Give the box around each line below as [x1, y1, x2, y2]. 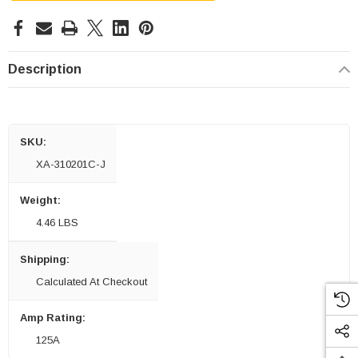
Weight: [20, 194, 61, 207]
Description [8, 62, 82, 77]
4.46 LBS [36, 217, 78, 229]
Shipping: [20, 253, 70, 266]
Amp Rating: [20, 312, 86, 324]
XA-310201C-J [36, 158, 105, 171]
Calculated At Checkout [36, 276, 147, 288]
